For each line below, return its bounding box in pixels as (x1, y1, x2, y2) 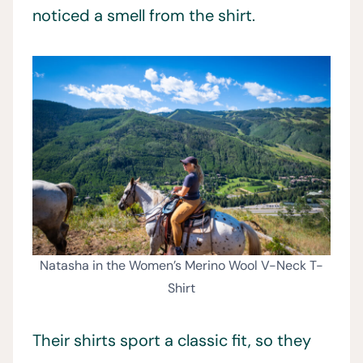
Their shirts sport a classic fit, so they (32, 330, 311, 352)
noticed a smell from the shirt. (32, 5, 255, 27)
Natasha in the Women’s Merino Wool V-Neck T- (40, 257, 323, 275)
